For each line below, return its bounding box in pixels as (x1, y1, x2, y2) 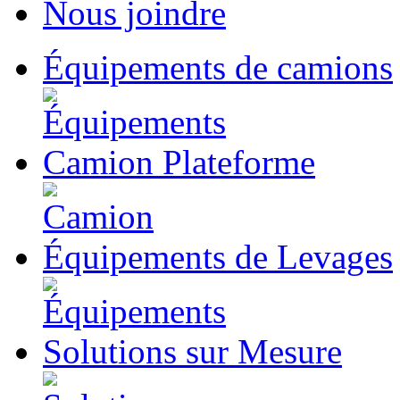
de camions (235, 48, 393, 87)
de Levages (235, 237, 393, 277)
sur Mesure (186, 332, 342, 371)
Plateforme (162, 143, 315, 182)
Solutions (43, 332, 186, 371)
